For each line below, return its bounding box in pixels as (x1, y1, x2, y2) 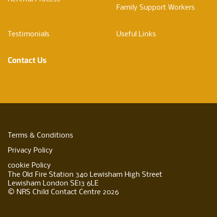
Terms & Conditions (8, 132, 73, 139)
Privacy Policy (8, 147, 53, 155)
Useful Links (116, 31, 156, 38)
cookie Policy (8, 162, 51, 170)
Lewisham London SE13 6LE (8, 180, 98, 187)
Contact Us (8, 55, 46, 65)
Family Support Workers (116, 4, 195, 12)
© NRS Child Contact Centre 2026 (8, 188, 119, 196)
